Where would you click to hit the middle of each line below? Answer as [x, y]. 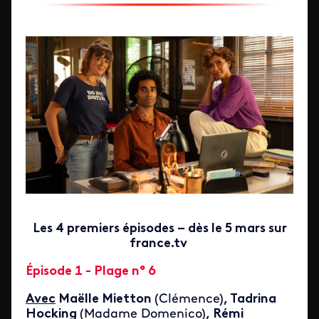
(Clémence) [189, 299]
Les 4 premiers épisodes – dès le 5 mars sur [159, 229]
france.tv [159, 244]
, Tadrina [250, 299]
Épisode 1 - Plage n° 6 [91, 271]
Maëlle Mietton [105, 299]
